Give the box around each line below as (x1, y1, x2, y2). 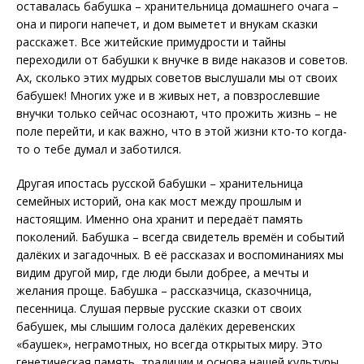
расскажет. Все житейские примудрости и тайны (16, 34, 286, 50)
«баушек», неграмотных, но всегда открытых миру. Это (16, 336, 323, 353)
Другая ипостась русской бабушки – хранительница (16, 175, 303, 192)
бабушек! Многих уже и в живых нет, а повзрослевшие (16, 88, 320, 104)
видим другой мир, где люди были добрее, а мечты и (16, 265, 309, 281)
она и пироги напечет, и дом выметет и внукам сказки (16, 16, 318, 32)
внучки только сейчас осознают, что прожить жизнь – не (16, 106, 337, 122)
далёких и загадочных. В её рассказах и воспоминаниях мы (16, 247, 344, 263)
